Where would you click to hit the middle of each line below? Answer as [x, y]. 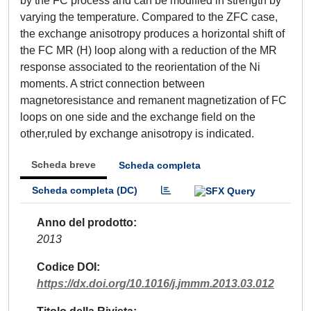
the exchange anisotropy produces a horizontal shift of [152, 34]
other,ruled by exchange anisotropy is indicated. [137, 134]
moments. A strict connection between [112, 84]
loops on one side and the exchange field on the [138, 117]
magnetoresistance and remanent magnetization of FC [153, 100]
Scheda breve [64, 165]
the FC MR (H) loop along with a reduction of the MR [149, 50]
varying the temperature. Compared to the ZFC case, [149, 17]
